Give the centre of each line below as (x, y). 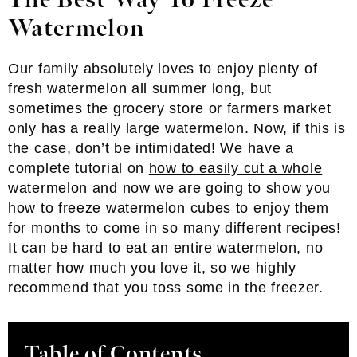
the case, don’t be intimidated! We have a (151, 148)
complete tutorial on (78, 168)
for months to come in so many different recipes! (175, 228)
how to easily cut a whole (235, 168)
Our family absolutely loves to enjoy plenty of (163, 69)
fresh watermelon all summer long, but (140, 88)
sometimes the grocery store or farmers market (170, 108)
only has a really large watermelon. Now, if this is (177, 128)
